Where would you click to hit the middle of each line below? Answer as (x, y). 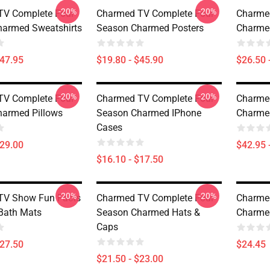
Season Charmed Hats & (148, 212)
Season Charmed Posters (150, 28)
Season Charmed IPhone (149, 113)
